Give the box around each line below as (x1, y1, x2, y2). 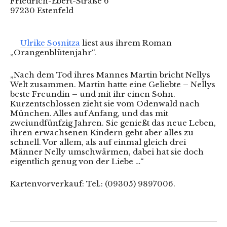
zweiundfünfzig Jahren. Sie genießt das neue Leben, (10, 118, 216, 128)
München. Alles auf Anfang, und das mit (10, 108, 168, 118)
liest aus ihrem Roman (80, 38, 172, 48)
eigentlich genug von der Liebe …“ (10, 157, 144, 166)
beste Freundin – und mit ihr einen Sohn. (10, 89, 175, 99)
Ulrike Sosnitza (20, 38, 80, 48)
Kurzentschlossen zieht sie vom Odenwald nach (10, 99, 200, 108)
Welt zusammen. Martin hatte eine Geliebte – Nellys (10, 80, 215, 89)
